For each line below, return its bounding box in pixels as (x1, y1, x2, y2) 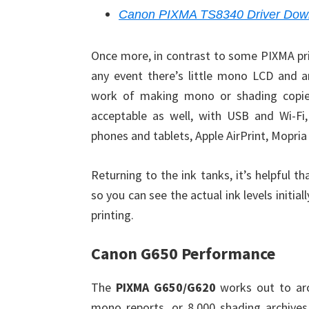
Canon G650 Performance (91, 243, 275, 264)
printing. (91, 207, 134, 223)
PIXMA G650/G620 (115, 279, 216, 295)
